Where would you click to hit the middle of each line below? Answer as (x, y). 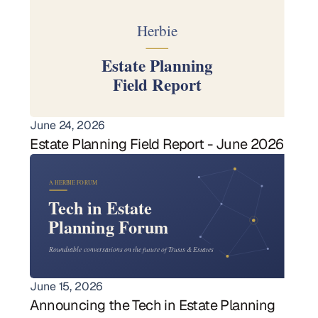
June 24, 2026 (67, 125)
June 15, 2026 (66, 286)
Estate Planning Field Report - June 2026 (157, 144)
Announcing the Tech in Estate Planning (153, 305)
